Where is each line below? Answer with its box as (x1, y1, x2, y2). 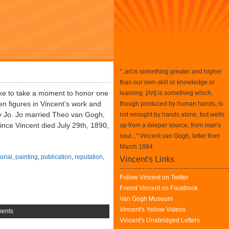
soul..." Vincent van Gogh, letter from (120, 132, 220, 140)
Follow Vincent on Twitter (120, 174, 189, 181)
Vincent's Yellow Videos (120, 206, 186, 213)
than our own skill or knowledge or (120, 79, 215, 86)
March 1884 (120, 143, 153, 150)
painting (15, 153, 38, 161)
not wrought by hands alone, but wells (120, 111, 224, 118)
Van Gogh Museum (120, 195, 173, 202)
